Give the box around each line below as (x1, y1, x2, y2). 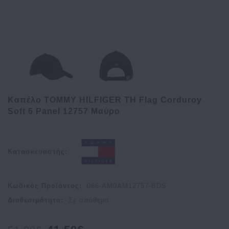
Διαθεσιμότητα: (8, 196, 63, 204)
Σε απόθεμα (68, 196, 109, 204)
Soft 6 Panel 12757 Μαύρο (8, 107, 120, 116)
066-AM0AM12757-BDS (87, 182, 167, 190)
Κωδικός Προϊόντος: (8, 182, 82, 190)
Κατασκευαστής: (8, 147, 67, 155)
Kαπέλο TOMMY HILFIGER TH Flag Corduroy (8, 96, 202, 105)
